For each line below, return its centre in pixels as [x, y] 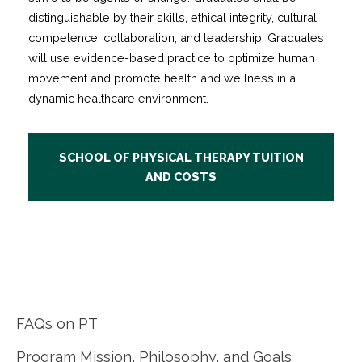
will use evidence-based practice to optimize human [171, 57]
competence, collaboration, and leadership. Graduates [176, 37]
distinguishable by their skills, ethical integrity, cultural [173, 17]
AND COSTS [181, 177]
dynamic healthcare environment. [118, 98]
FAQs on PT [57, 323]
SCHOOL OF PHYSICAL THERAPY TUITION [181, 158]
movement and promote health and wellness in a [162, 78]
